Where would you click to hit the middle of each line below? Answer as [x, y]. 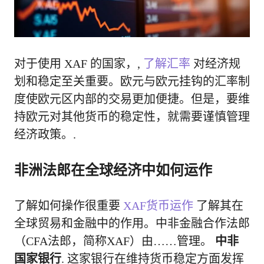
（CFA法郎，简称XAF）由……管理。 [115, 241]
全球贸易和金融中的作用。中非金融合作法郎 [132, 223]
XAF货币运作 [158, 205]
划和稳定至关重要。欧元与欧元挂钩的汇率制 [132, 81]
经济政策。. [45, 134]
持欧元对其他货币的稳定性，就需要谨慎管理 [132, 116]
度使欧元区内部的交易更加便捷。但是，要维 [132, 99]
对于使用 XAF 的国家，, [79, 63]
